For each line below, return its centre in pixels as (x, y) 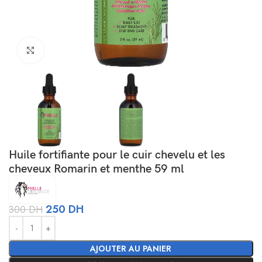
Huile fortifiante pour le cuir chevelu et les (117, 155)
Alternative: (27, 222)
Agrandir (59, 50)
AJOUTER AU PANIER (131, 248)
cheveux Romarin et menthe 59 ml (96, 169)
